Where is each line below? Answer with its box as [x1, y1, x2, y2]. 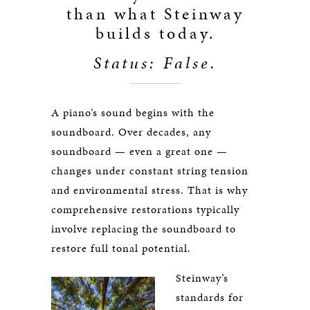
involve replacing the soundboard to [51, 221, 236, 237]
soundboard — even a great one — [51, 143, 228, 159]
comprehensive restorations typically [51, 201, 239, 217]
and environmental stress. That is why [51, 182, 248, 198]
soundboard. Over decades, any [51, 124, 211, 140]
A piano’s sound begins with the [51, 104, 215, 120]
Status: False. [93, 51, 217, 75]
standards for [176, 289, 244, 305]
